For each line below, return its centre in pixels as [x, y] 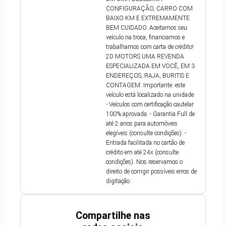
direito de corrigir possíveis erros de [152, 172]
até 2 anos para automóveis [142, 124]
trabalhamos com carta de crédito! [150, 47]
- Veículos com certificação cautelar [150, 105]
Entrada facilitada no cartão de [146, 143]
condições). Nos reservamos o [145, 162]
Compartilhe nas [113, 216]
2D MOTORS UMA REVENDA [145, 57]
